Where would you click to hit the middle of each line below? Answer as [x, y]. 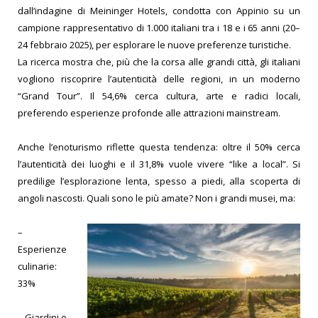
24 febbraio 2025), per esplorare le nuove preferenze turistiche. [154, 44]
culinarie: [37, 266]
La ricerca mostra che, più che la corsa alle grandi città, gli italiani [159, 61]
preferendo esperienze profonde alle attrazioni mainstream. [149, 113]
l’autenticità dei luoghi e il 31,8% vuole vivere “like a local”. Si [159, 164]
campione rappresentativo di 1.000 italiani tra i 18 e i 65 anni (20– [159, 27]
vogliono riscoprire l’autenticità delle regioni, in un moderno [159, 78]
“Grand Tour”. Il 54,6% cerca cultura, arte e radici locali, [159, 95]
